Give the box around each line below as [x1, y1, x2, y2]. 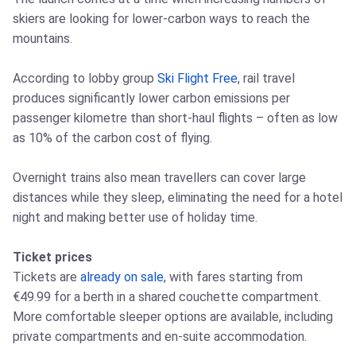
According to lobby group [13, 71, 157, 87]
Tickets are [13, 269, 80, 285]
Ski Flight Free [157, 71, 238, 87]
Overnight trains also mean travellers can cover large [13, 170, 306, 186]
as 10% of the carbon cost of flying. [13, 130, 212, 146]
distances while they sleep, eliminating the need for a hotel [13, 190, 342, 206]
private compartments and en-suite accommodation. [13, 329, 307, 345]
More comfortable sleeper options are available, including [13, 309, 333, 325]
